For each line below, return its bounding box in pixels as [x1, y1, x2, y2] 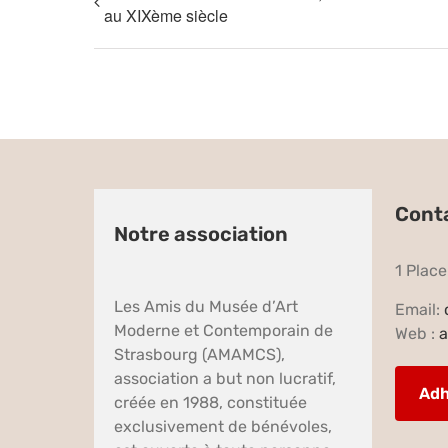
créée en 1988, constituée [114, 392, 308, 412]
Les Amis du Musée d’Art [114, 296, 299, 316]
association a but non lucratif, [114, 368, 337, 388]
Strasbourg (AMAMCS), [114, 344, 286, 364]
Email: [394, 299, 444, 319]
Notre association [114, 221, 289, 246]
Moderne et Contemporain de [114, 320, 334, 340]
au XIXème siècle [104, 3, 229, 27]
